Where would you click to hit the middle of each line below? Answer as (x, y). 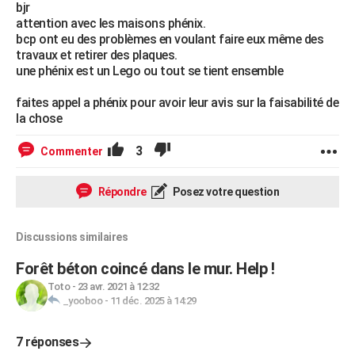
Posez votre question (225, 192)
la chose (39, 118)
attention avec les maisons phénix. (111, 23)
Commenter (72, 151)
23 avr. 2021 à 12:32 (118, 286)
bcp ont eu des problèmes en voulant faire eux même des (170, 39)
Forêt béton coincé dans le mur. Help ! (145, 269)
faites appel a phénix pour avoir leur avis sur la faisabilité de (177, 103)
